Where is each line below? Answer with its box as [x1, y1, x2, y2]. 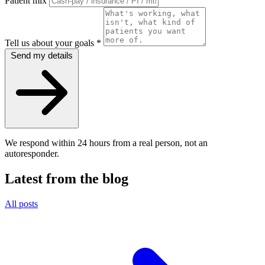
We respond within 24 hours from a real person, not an [5, 137, 208, 148]
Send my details [11, 50, 73, 60]
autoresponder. [5, 148, 59, 159]
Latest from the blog [5, 170, 128, 186]
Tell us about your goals [5, 37, 96, 48]
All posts [5, 198, 38, 209]
